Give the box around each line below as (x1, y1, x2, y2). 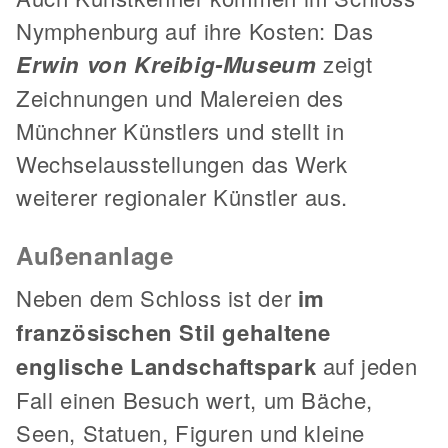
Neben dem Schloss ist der (16, 281, 298, 313)
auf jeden (316, 349, 418, 381)
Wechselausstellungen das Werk (16, 147, 348, 179)
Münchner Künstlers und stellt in (16, 114, 345, 146)
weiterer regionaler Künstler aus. (16, 180, 348, 212)
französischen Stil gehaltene (16, 315, 331, 348)
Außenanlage (16, 237, 174, 272)
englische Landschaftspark (16, 349, 317, 382)
